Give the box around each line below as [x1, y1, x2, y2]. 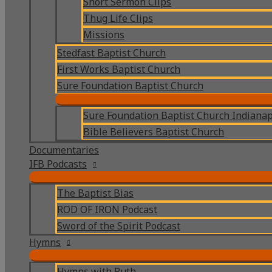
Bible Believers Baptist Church [83, 125, 224, 138]
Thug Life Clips [83, 12, 153, 25]
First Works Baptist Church [57, 63, 180, 76]
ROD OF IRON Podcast [57, 203, 157, 216]
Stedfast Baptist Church [57, 46, 166, 59]
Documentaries [29, 143, 99, 157]
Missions [83, 28, 124, 41]
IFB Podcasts [29, 157, 87, 171]
